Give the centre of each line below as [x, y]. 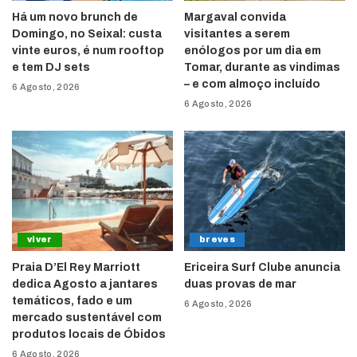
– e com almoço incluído [252, 84]
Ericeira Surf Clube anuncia [262, 268]
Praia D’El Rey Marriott [76, 268]
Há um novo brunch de [75, 17]
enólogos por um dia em [253, 50]
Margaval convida [235, 17]
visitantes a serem [237, 33]
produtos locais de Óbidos [89, 335]
